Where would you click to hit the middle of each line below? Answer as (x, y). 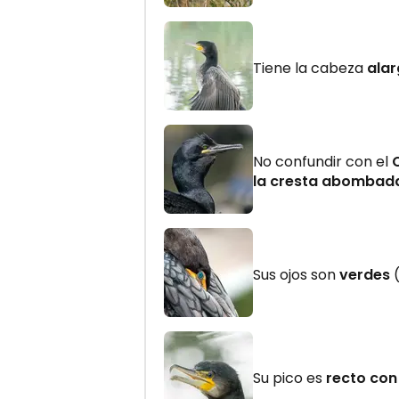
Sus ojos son (296, 274)
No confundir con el (322, 161)
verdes (365, 274)
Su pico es (289, 378)
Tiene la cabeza (310, 68)
